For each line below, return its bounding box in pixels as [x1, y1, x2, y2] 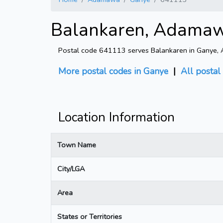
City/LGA [57, 163, 85, 174]
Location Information [58, 109, 175, 126]
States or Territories [57, 211, 122, 222]
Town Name [57, 139, 96, 150]
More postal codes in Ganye [58, 65, 168, 77]
